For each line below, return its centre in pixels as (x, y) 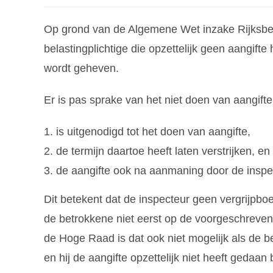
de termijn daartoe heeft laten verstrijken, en (163, 151)
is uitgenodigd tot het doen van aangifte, (155, 131)
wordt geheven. (81, 68)
